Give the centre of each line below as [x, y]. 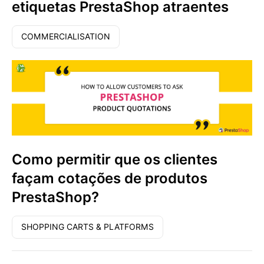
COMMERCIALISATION [66, 37]
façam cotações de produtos [110, 178]
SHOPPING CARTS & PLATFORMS [88, 227]
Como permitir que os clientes [115, 159]
